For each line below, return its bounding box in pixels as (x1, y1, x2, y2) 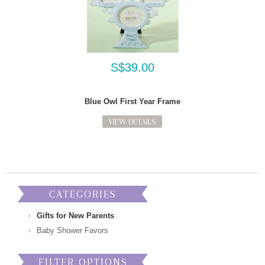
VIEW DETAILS (108, 117, 157, 126)
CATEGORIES (49, 188, 117, 200)
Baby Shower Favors (37, 225, 109, 235)
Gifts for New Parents (37, 211, 115, 220)
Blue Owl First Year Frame (84, 96, 180, 106)
